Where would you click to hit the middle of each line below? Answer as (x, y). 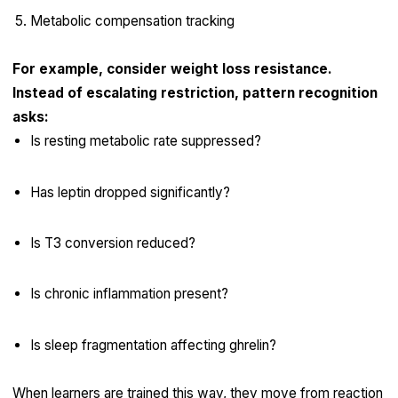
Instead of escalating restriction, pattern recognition (195, 93)
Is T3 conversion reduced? (112, 243)
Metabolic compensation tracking (132, 21)
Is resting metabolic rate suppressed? (145, 141)
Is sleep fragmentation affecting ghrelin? (153, 345)
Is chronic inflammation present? (129, 294)
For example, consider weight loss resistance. (172, 69)
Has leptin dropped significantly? (130, 192)
